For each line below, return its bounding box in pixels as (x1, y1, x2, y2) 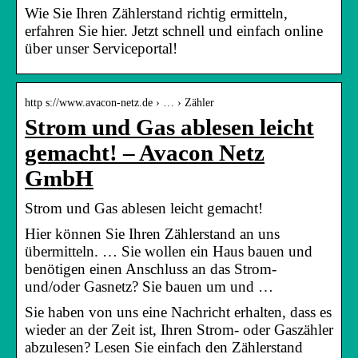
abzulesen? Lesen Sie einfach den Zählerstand (25, 338, 303, 356)
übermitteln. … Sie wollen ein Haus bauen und (25, 242, 312, 260)
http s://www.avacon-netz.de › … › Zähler (25, 96, 214, 109)
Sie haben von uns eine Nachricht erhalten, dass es (25, 303, 332, 320)
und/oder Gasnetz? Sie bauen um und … (25, 277, 273, 295)
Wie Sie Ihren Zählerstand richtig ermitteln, (25, 4, 288, 22)
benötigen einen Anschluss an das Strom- (25, 260, 276, 277)
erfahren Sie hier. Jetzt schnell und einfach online (25, 22, 323, 39)
